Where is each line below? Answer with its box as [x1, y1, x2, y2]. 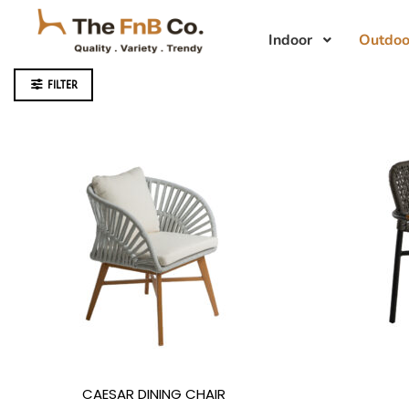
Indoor [267, 30, 312, 50]
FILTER [47, 79, 78, 91]
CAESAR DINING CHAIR [81, 384, 225, 404]
